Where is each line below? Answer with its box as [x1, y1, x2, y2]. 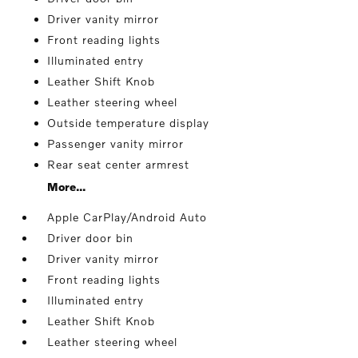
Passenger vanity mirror [47, 137, 185, 150]
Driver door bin [47, 231, 134, 245]
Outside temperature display [47, 116, 210, 129]
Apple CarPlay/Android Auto [47, 210, 208, 224]
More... [47, 180, 86, 193]
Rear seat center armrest [47, 157, 190, 171]
